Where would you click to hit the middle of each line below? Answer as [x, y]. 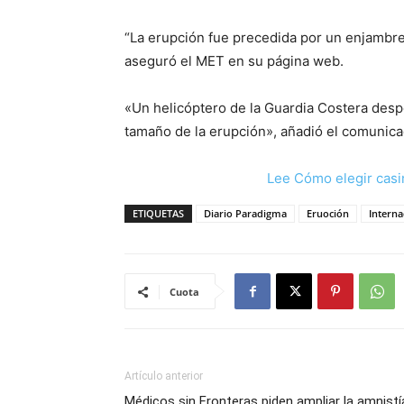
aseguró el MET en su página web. [234, 61]
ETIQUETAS [158, 213]
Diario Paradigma [245, 213]
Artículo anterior [164, 376]
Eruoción [328, 213]
